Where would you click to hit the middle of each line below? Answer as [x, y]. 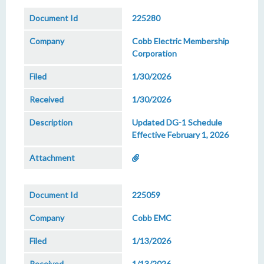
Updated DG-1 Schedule [177, 122]
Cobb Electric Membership [181, 41]
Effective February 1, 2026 [180, 135]
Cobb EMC [152, 218]
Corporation [154, 53]
